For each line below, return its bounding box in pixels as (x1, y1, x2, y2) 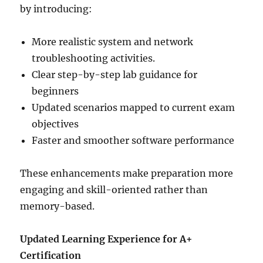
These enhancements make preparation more (20, 167, 234, 179)
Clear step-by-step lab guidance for (32, 69, 198, 80)
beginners (32, 85, 79, 97)
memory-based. (20, 200, 95, 212)
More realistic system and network (32, 36, 194, 48)
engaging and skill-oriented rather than (20, 184, 208, 195)
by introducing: (20, 3, 93, 15)
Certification (20, 249, 82, 261)
